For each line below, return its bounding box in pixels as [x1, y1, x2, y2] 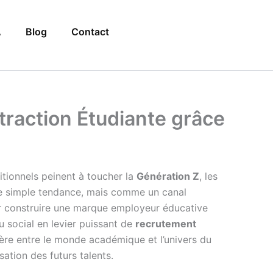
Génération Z [136, 170, 199, 182]
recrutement [135, 218, 196, 230]
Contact [71, 26, 109, 38]
